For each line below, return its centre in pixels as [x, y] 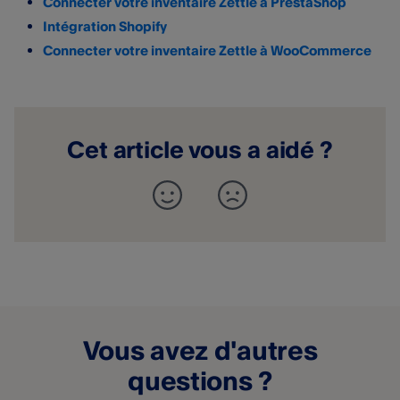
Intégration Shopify [105, 26]
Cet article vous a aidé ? [200, 149]
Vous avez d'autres [200, 350]
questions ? [200, 381]
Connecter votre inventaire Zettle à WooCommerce [207, 50]
